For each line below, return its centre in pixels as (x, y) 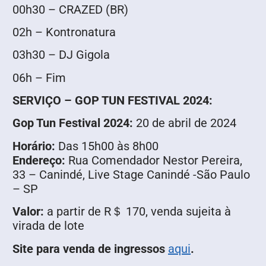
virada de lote (48, 226)
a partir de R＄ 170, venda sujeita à (139, 212)
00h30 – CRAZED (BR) (70, 9)
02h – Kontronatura (64, 32)
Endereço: (39, 160)
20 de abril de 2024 (186, 123)
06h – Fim (39, 77)
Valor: (30, 212)
